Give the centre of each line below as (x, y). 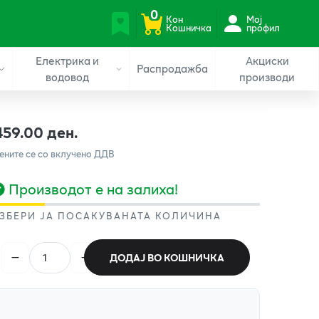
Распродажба (173, 68)
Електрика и (67, 60)
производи (267, 77)
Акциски (267, 60)
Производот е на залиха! (94, 188)
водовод (67, 77)
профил (263, 27)
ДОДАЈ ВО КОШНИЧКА (167, 257)
